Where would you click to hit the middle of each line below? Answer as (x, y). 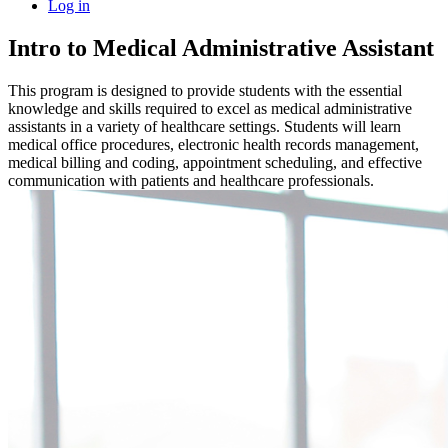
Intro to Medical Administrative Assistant (221, 47)
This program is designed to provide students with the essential (205, 90)
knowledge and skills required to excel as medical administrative (210, 108)
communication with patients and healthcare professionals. (191, 180)
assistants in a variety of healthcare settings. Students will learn (204, 126)
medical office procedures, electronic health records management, (213, 144)
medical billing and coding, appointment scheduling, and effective (215, 162)
